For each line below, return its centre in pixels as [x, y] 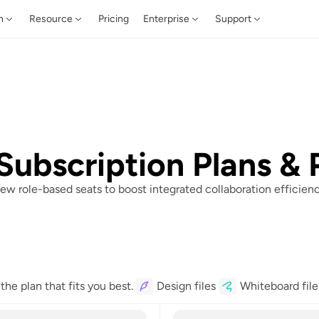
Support [233, 19]
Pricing [114, 19]
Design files [186, 286]
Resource [51, 19]
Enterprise [166, 19]
